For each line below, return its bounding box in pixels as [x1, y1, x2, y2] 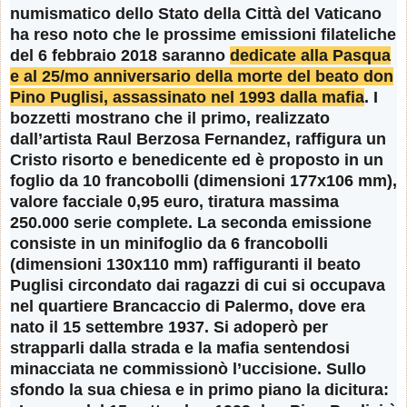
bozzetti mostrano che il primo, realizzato [10, 108, 330, 127]
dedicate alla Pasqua [230, 45, 391, 65]
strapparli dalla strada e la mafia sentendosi [10, 338, 350, 357]
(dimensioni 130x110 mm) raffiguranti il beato [10, 254, 361, 273]
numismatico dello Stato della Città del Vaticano [10, 4, 382, 23]
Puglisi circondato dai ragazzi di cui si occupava [10, 275, 385, 294]
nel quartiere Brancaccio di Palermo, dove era [10, 296, 365, 315]
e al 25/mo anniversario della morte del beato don [10, 66, 393, 85]
